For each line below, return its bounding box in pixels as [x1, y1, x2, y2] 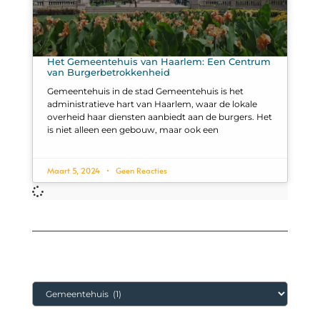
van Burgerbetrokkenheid [46, 66, 170, 79]
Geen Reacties [113, 165, 167, 176]
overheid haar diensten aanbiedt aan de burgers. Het [46, 111, 272, 123]
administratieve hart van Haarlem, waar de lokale [46, 99, 257, 110]
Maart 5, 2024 [46, 165, 102, 176]
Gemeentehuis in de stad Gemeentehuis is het [46, 86, 244, 97]
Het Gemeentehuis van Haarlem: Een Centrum [46, 56, 271, 68]
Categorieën [31, 256, 99, 274]
